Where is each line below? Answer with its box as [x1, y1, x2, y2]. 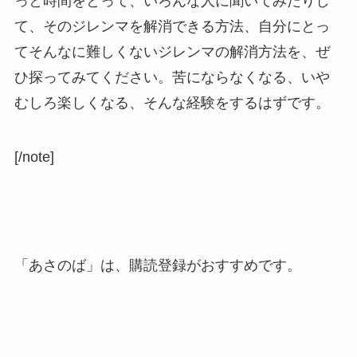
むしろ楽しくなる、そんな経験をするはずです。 [14, 95, 330, 112]
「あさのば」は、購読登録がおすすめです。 [14, 257, 301, 273]
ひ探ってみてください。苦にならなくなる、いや [14, 69, 330, 86]
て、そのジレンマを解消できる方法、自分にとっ [14, 18, 330, 35]
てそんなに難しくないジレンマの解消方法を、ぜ [14, 44, 330, 61]
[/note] [14, 149, 54, 166]
